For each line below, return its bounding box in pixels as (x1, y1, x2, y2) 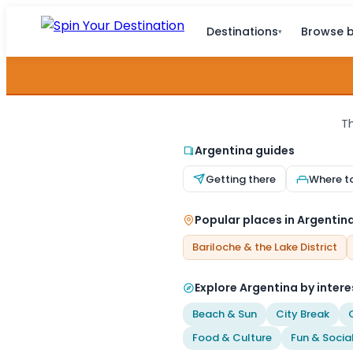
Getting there (206, 171, 276, 187)
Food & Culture (192, 330, 272, 345)
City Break (276, 307, 329, 321)
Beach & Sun (192, 307, 257, 321)
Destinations (206, 24, 278, 39)
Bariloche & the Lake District (192, 240, 337, 255)
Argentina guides (195, 143, 295, 158)
